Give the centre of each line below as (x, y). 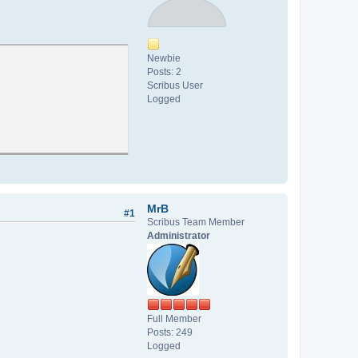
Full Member (174, 318)
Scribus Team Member (196, 222)
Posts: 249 (170, 332)
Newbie (164, 58)
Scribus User (175, 85)
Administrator (179, 235)
